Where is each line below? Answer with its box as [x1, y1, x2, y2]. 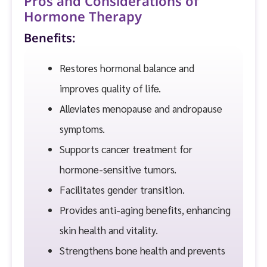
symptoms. [60, 122, 105, 136]
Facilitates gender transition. [60, 183, 185, 197]
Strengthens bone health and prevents [60, 244, 225, 257]
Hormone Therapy [24, 8, 142, 28]
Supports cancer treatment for [60, 142, 193, 156]
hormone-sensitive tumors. [60, 163, 176, 176]
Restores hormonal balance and [60, 61, 194, 75]
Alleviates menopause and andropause [60, 102, 222, 116]
